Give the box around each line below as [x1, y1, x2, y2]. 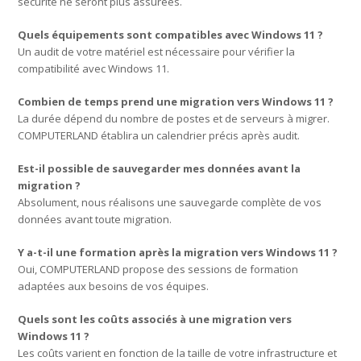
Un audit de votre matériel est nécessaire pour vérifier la [18, 44, 296, 59]
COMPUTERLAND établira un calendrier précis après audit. [18, 127, 301, 143]
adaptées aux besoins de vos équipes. [18, 278, 210, 293]
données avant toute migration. [18, 211, 172, 226]
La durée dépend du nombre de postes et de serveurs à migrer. [18, 110, 330, 126]
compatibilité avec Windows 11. [18, 60, 170, 76]
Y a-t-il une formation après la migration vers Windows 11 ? [18, 244, 338, 259]
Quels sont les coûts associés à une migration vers [18, 311, 293, 326]
